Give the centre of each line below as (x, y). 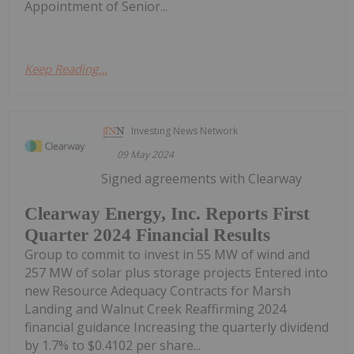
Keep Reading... (66, 68)
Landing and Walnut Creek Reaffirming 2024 (155, 309)
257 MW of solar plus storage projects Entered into (176, 273)
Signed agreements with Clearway (202, 178)
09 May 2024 (146, 154)
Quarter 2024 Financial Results (147, 235)
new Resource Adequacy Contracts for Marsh (158, 291)
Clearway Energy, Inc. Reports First (167, 214)
